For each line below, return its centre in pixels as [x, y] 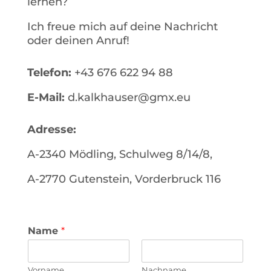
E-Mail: [46, 97]
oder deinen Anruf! [80, 41]
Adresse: [51, 129]
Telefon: [49, 73]
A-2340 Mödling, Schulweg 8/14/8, [119, 154]
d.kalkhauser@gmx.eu [129, 97]
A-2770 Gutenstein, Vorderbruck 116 [124, 179]
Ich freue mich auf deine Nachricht [122, 27]
